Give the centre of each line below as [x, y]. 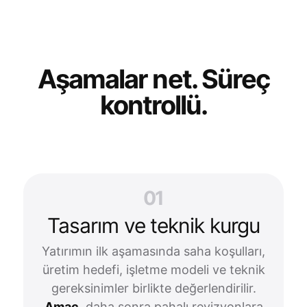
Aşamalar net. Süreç [153, 79]
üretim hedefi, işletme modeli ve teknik [153, 270]
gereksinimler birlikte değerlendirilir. [153, 288]
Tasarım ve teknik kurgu [153, 225]
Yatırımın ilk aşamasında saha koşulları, [153, 251]
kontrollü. [153, 105]
